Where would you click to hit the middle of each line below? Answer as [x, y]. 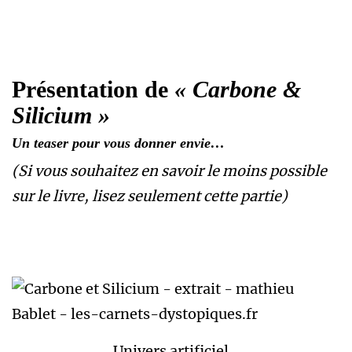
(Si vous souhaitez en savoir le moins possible [169, 171]
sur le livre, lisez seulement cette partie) [150, 196]
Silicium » [61, 115]
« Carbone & [235, 90]
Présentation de [90, 90]
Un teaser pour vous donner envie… [118, 143]
